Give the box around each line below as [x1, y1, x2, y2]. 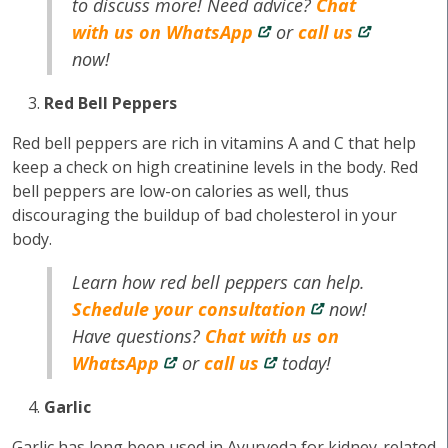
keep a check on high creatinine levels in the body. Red [12, 156, 418, 178]
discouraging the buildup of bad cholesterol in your [12, 204, 397, 226]
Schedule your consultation [72, 297, 307, 321]
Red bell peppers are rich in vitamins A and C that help [12, 132, 416, 154]
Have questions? [72, 324, 206, 348]
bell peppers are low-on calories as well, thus [12, 180, 349, 202]
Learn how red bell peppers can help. [72, 270, 366, 294]
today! [277, 351, 332, 375]
